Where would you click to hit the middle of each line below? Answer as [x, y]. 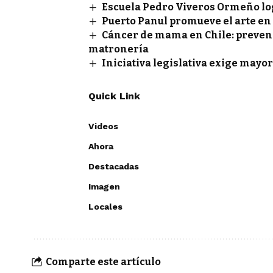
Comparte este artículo [103, 261]
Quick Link [114, 96]
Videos [103, 126]
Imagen [104, 187]
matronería [119, 49]
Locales [105, 207]
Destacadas [114, 167]
